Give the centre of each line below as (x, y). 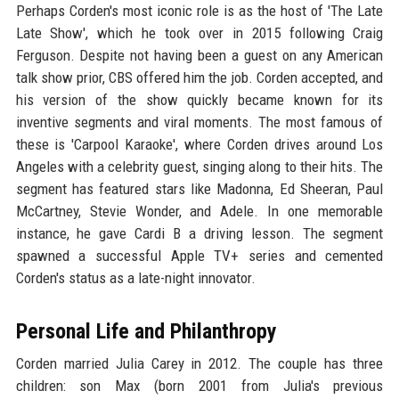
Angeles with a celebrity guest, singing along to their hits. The (199, 167)
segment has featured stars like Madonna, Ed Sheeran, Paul (199, 189)
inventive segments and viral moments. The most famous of (199, 122)
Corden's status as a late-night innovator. (135, 278)
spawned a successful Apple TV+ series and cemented (199, 256)
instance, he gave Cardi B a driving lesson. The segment (199, 234)
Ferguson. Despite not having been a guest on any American (199, 56)
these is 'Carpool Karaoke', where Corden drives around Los (199, 145)
